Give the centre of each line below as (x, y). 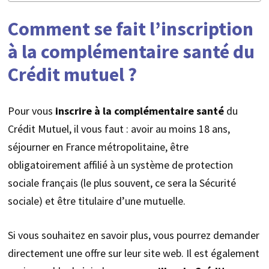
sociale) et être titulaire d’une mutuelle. (96, 201)
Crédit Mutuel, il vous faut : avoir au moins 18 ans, (119, 128)
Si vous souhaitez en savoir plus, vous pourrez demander (133, 235)
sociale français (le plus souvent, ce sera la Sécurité (122, 183)
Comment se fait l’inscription (130, 29)
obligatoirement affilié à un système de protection (120, 165)
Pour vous (30, 110)
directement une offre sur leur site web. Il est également (133, 253)
